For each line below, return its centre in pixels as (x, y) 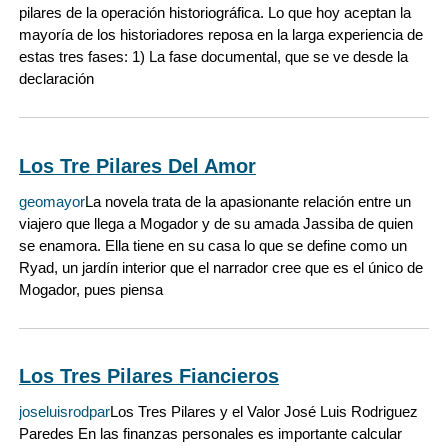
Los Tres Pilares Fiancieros (149, 375)
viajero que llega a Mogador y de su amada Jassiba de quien (216, 223)
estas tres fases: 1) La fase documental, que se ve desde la (213, 57)
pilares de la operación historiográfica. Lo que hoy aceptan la (215, 13)
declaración (56, 79)
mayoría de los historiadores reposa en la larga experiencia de (221, 35)
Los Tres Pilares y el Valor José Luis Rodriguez (264, 412)
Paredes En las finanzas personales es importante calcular (210, 434)
